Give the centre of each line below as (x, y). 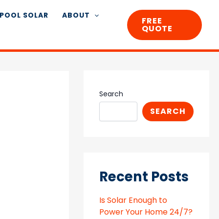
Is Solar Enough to (133, 200)
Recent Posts (144, 177)
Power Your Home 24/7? (146, 212)
